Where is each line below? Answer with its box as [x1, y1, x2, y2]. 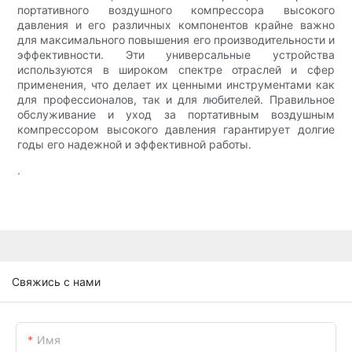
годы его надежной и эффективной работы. [17, 137, 252, 152]
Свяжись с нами [12, 274, 101, 288]
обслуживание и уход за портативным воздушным [17, 108, 335, 122]
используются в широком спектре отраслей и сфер [17, 63, 335, 77]
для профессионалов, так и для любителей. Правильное [17, 93, 335, 107]
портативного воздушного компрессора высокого [17, 3, 335, 17]
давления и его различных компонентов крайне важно [17, 18, 335, 32]
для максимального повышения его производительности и [17, 33, 335, 47]
